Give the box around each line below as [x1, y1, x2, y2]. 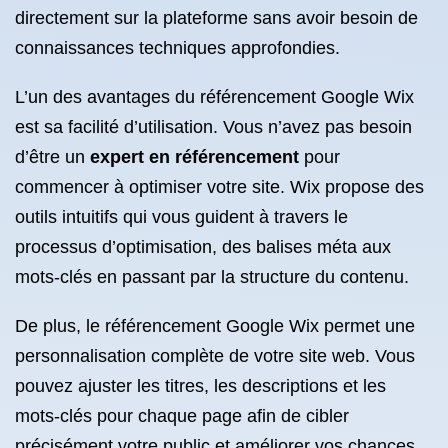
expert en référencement [90, 147, 299, 167]
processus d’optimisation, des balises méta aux [15, 237, 391, 257]
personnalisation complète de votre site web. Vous [15, 346, 415, 366]
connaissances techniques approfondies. [15, 38, 340, 58]
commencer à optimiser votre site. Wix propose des [15, 177, 424, 197]
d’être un [15, 147, 90, 167]
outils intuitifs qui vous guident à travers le [15, 207, 348, 227]
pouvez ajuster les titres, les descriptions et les [15, 376, 386, 396]
